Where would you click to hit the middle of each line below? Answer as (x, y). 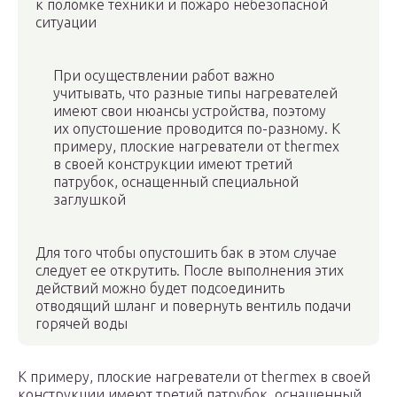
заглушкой (90, 200)
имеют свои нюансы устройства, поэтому (190, 111)
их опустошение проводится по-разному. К (197, 129)
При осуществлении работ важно (164, 76)
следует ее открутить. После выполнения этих (190, 271)
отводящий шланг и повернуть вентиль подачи (193, 306)
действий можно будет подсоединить (160, 288)
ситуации (66, 23)
